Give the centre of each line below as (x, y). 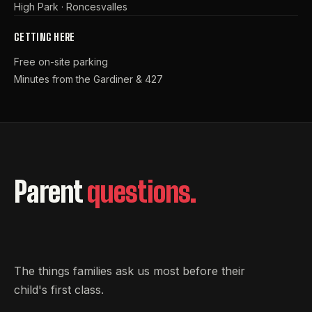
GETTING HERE (45, 37)
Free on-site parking (61, 61)
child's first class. (59, 289)
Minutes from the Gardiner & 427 (88, 79)
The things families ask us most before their (130, 271)
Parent (48, 193)
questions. (142, 193)
